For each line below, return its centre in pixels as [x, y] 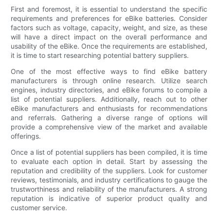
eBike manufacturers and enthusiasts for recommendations [109, 108]
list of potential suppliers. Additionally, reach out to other [109, 99]
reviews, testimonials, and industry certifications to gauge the [109, 180]
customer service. [39, 207]
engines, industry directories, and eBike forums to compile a [109, 90]
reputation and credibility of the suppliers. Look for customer [109, 170]
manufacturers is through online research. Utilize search [109, 80]
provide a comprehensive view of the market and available [109, 127]
